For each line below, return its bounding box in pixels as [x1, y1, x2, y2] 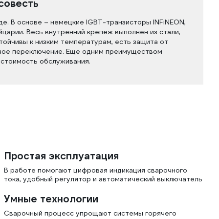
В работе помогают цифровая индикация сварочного [4, 166, 187, 175]
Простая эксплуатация [4, 150, 119, 162]
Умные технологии [4, 193, 98, 205]
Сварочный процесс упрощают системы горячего [4, 209, 176, 218]
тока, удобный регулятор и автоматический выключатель [4, 175, 202, 183]
